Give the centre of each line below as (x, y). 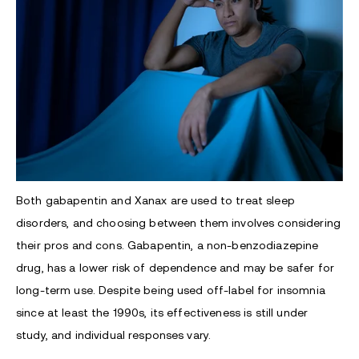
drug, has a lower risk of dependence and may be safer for (175, 267)
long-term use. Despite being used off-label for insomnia (171, 290)
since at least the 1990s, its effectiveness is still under (162, 312)
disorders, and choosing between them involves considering (178, 222)
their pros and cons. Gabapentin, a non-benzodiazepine (167, 245)
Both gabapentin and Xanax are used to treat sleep (155, 200)
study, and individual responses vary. (114, 335)
